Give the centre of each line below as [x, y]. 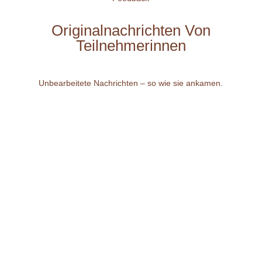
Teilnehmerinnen [131, 45]
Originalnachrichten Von [131, 30]
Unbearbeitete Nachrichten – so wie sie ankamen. [131, 83]
